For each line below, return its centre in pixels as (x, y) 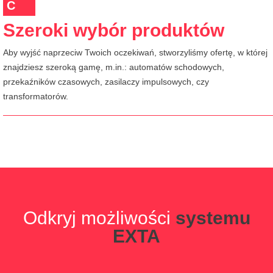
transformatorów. (36, 96)
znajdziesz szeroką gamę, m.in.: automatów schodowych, (114, 67)
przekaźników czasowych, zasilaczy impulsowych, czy (106, 82)
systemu (213, 218)
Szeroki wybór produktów (114, 30)
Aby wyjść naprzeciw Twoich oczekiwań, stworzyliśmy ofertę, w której (135, 52)
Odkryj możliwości (99, 218)
